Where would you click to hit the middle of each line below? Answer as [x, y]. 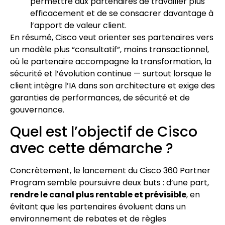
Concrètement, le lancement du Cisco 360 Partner [110, 170]
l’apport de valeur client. [78, 26]
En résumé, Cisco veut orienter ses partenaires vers [112, 38]
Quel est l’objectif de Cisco [104, 132]
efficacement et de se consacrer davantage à [122, 14]
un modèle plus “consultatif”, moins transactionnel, [109, 50]
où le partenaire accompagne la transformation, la [111, 62]
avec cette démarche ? [92, 148]
